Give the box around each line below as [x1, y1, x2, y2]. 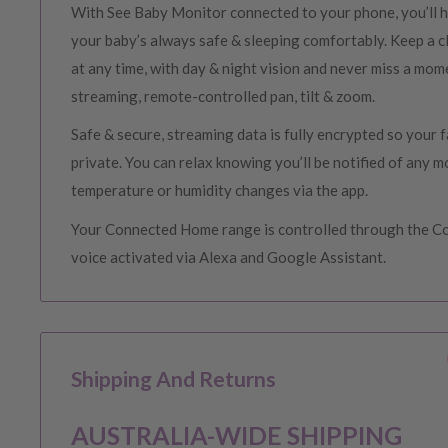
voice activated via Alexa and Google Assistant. [71, 247, 386, 266]
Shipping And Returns [71, 365, 276, 391]
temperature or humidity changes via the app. [71, 181, 368, 200]
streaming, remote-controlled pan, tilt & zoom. [71, 86, 375, 105]
